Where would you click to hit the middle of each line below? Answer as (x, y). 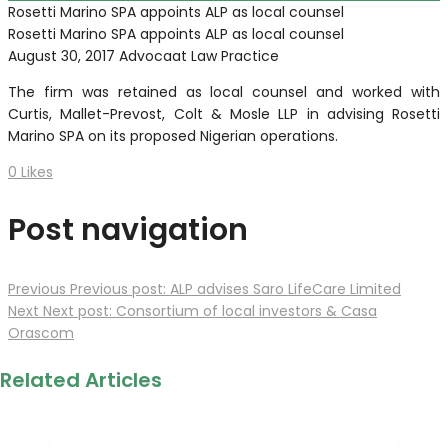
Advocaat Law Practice (199, 55)
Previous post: (118, 288)
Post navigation (128, 229)
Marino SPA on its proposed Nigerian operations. (173, 135)
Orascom (41, 332)
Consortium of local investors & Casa (246, 310)
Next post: (77, 310)
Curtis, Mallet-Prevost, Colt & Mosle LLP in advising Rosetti (224, 113)
